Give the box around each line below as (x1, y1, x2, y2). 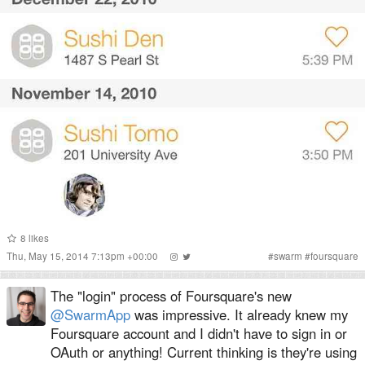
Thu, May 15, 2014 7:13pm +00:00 (7, 249, 161, 262)
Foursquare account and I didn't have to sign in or (51, 323, 347, 343)
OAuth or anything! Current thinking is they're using (51, 342, 357, 362)
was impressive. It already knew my (130, 305, 348, 324)
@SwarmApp (51, 305, 130, 324)
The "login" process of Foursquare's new (51, 286, 292, 306)
